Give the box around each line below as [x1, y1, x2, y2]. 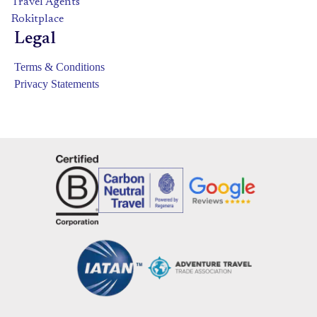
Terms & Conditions [14, 61, 105, 74]
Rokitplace [11, 13, 64, 25]
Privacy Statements [14, 78, 99, 91]
